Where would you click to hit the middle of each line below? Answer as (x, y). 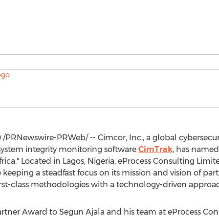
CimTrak (155, 149)
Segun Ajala (82, 212)
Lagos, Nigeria (88, 161)
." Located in (39, 161)
